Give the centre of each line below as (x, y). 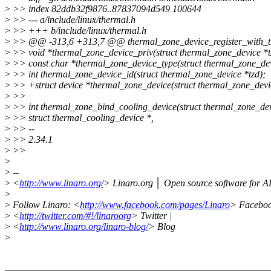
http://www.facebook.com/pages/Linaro (155, 205)
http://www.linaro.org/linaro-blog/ (84, 227)
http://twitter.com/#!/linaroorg (75, 216)
